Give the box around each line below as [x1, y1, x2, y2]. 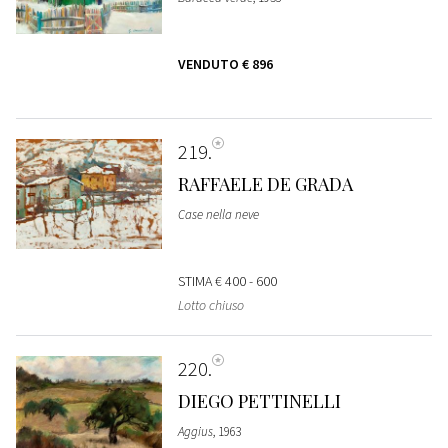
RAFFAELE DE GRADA [177, 172, 353, 197]
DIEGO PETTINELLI [177, 389, 341, 414]
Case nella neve [177, 206, 259, 224]
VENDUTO [177, 55, 242, 74]
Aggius [177, 423, 213, 441]
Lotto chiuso [177, 296, 244, 315]
